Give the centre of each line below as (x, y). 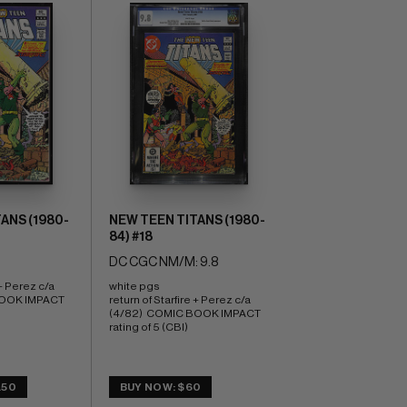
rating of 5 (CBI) (148, 327)
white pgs (135, 286)
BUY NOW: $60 (160, 387)
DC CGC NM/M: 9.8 (163, 262)
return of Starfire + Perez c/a (179, 299)
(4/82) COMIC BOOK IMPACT (184, 313)
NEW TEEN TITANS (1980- (187, 220)
